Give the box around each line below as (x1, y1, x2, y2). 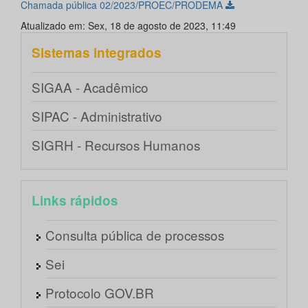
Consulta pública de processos (45, 225, 224, 245)
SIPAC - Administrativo (32, 107, 162, 126)
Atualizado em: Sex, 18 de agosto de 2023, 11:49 (21, 19, 236, 33)
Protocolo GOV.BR (45, 283, 154, 302)
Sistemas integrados (32, 43, 162, 63)
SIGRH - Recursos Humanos (32, 135, 200, 155)
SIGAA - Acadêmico (32, 78, 148, 97)
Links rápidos (32, 191, 118, 210)
